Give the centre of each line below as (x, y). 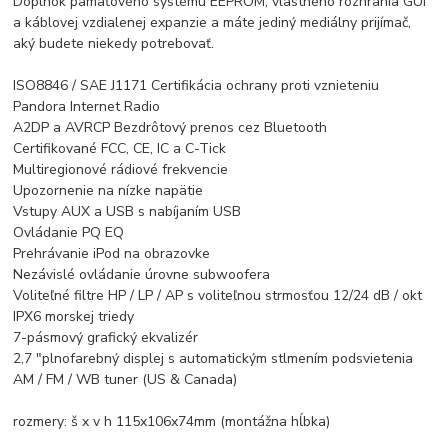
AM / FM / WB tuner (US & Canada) (125, 379)
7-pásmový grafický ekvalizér (106, 337)
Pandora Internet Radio (87, 106)
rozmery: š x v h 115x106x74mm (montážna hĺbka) (172, 421)
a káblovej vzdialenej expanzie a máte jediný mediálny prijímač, (212, 22)
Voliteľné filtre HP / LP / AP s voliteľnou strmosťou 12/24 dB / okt (218, 295)
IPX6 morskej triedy (74, 316)
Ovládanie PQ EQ (69, 232)
